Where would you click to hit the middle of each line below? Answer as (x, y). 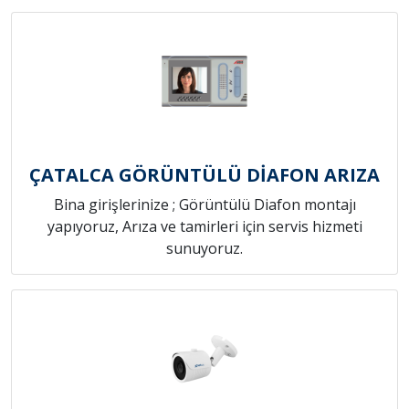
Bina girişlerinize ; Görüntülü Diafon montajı (204, 204)
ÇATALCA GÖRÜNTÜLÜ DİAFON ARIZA (204, 174)
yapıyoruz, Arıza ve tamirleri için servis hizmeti (204, 226)
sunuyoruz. (204, 248)
